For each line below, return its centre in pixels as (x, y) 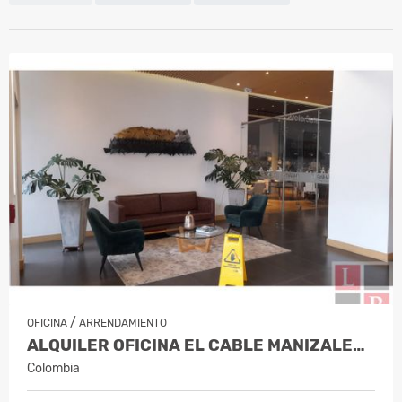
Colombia (53, 368)
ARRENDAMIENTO (123, 323)
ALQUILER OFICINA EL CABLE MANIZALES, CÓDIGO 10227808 (359, 345)
